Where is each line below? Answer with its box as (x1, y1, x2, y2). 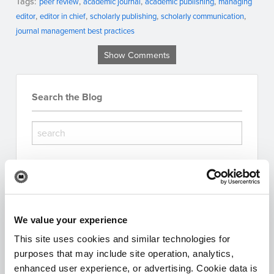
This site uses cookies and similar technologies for (14, 234, 231, 244)
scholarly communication (161, 10, 244, 21)
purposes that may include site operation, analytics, (14, 248, 234, 259)
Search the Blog (32, 89, 102, 104)
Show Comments (104, 48, 170, 61)
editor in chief (40, 10, 86, 21)
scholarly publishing (90, 10, 157, 21)
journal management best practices (16, 24, 135, 36)
